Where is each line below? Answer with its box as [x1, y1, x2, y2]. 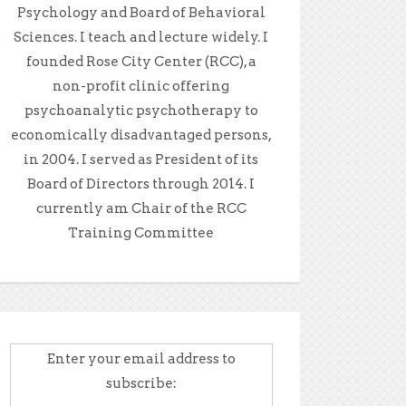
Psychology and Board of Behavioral [16, 4, 266, 21]
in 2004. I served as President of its [24, 150, 259, 168]
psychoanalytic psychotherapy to [24, 101, 258, 119]
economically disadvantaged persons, [10, 126, 272, 143]
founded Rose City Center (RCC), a [25, 53, 256, 70]
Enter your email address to [46, 350, 236, 367]
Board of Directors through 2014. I [27, 175, 256, 192]
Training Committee [68, 224, 215, 241]
